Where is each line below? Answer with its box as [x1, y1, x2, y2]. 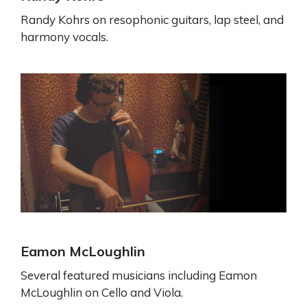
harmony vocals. [21, 29, 108, 45]
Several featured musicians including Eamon [21, 268, 257, 283]
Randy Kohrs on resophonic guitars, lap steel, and [21, 12, 284, 27]
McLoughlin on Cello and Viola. [21, 285, 183, 300]
